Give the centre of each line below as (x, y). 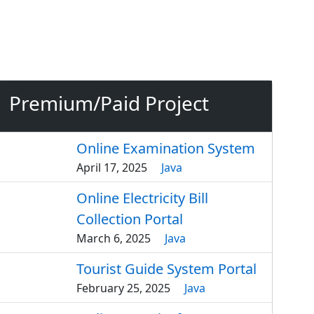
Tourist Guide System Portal (167, 269)
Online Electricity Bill (143, 198)
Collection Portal (130, 219)
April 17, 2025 (112, 168)
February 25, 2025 (124, 288)
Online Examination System (166, 149)
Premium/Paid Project (109, 103)
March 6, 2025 (114, 239)
